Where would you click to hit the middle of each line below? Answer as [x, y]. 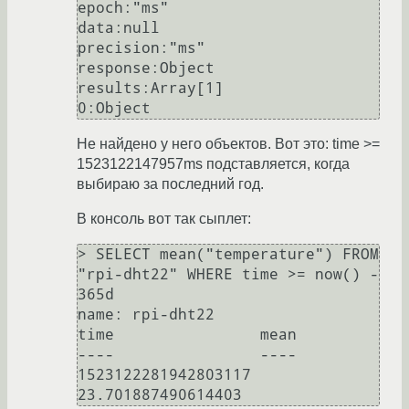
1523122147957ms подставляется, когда [213, 164]
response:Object [146, 68]
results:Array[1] [151, 89]
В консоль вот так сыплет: [164, 219]
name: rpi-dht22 [146, 315]
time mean [187, 335]
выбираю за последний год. [170, 184]
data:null [119, 28]
